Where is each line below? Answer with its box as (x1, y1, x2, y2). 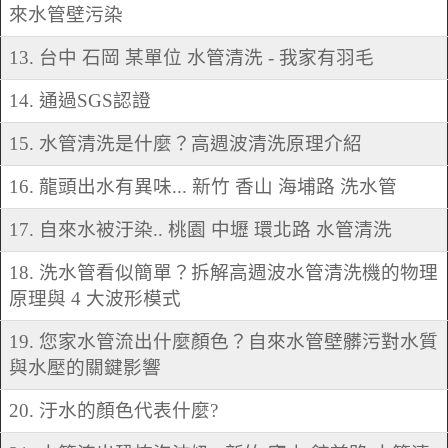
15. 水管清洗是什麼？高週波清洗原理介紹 (9, 133, 362, 155)
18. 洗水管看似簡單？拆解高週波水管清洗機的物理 (9, 262, 438, 284)
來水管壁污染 (9, 4, 123, 26)
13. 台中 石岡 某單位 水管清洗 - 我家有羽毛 (9, 47, 374, 69)
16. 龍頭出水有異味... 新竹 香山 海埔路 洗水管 (9, 176, 397, 198)
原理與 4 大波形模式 (9, 288, 181, 310)
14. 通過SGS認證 (9, 90, 151, 112)
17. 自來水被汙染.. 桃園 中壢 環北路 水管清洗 (9, 219, 392, 241)
